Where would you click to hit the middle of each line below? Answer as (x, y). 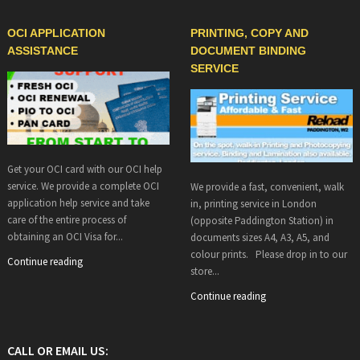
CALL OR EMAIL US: (57, 350)
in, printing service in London (253, 203)
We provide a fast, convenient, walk (267, 186)
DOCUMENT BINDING (248, 50)
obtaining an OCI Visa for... (65, 236)
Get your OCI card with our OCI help (84, 169)
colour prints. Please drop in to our (268, 254)
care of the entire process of (66, 219)
